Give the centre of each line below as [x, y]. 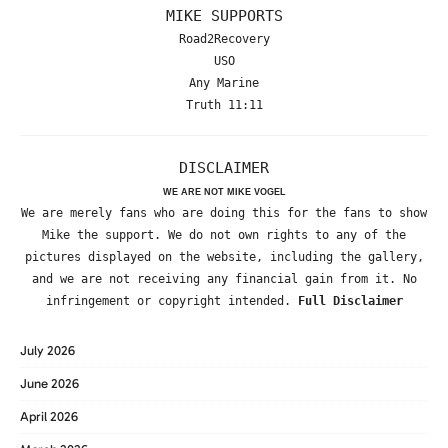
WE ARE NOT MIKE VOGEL [224, 191]
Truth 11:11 [224, 105]
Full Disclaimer [350, 300]
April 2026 [49, 416]
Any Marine [224, 83]
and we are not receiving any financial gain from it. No [224, 278]
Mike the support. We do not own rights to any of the [224, 234]
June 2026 [49, 383]
